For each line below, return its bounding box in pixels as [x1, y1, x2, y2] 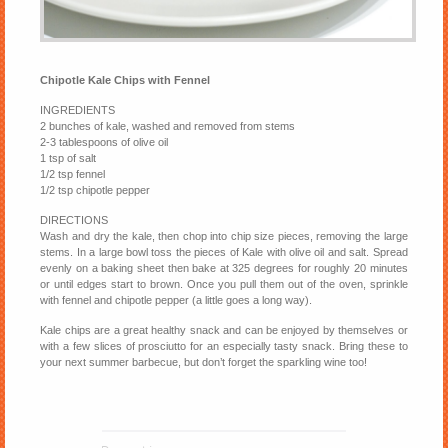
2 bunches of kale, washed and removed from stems [40, 119, 296, 132]
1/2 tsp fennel [40, 167, 106, 180]
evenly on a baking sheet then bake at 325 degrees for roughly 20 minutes [40, 261, 408, 274]
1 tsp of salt [40, 151, 97, 164]
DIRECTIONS [40, 213, 109, 226]
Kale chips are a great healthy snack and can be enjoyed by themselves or [40, 323, 408, 336]
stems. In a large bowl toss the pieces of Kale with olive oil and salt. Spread [40, 245, 408, 258]
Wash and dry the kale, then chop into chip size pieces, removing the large [40, 229, 408, 242]
